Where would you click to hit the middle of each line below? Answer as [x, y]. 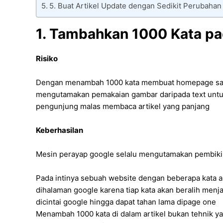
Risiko [47, 59]
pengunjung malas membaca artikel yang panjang [123, 107]
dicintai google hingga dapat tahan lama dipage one [126, 202]
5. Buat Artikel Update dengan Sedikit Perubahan [135, 6]
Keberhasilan [59, 130]
